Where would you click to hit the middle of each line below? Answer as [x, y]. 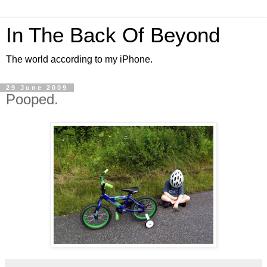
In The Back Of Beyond [113, 35]
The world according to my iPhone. [79, 59]
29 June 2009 [37, 88]
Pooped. [32, 99]
